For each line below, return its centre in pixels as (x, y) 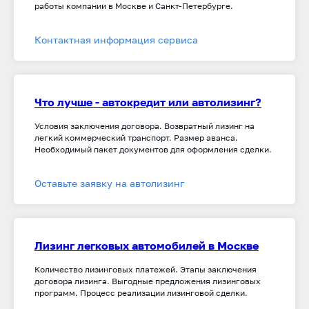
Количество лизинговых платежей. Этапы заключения (146, 269)
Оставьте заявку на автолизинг (109, 183)
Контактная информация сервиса (116, 40)
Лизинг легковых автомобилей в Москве (147, 246)
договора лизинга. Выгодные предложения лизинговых (148, 281)
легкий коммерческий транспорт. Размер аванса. (136, 138)
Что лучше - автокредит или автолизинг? (148, 102)
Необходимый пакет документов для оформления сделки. (153, 149)
